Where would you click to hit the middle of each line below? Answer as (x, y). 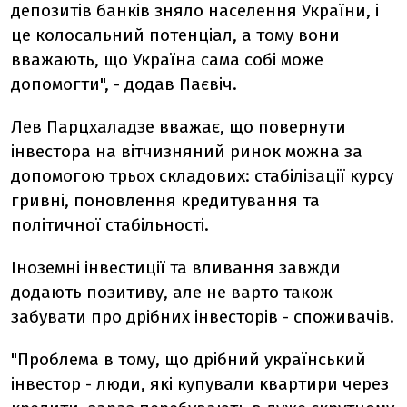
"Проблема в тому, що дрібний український (189, 359)
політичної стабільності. (110, 225)
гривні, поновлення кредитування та (165, 200)
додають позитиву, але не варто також (172, 292)
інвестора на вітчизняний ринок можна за (187, 151)
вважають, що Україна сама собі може (167, 60)
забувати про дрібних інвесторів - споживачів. (203, 317)
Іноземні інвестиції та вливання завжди (176, 268)
